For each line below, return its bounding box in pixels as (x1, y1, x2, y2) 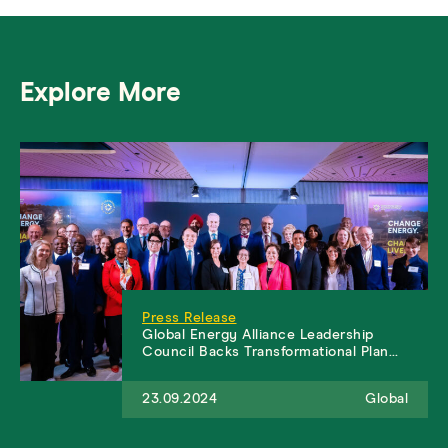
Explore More (20, 80, 181, 107)
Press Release (142, 310, 237, 325)
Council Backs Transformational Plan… (142, 344, 398, 359)
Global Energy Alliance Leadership (142, 327, 374, 342)
